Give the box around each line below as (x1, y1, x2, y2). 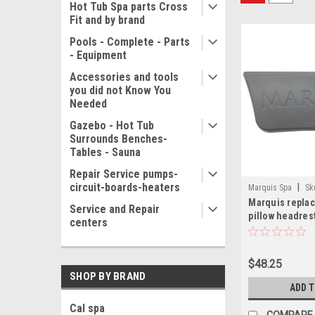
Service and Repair (70, 202, 160, 216)
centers (70, 216, 108, 229)
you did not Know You (70, 84, 171, 97)
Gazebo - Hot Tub (70, 119, 154, 132)
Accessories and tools (70, 70, 179, 84)
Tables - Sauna (70, 146, 141, 159)
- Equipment (70, 49, 127, 62)
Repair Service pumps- (70, 167, 178, 181)
